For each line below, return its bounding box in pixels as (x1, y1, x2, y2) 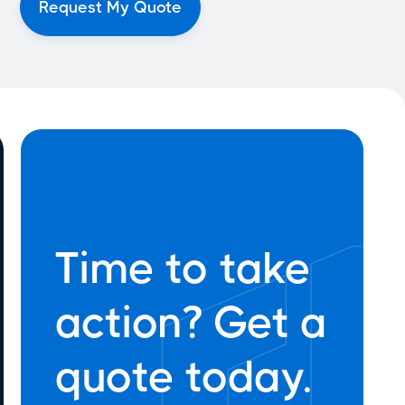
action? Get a (55, 297, 328, 349)
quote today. (55, 352, 312, 403)
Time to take (55, 243, 312, 295)
